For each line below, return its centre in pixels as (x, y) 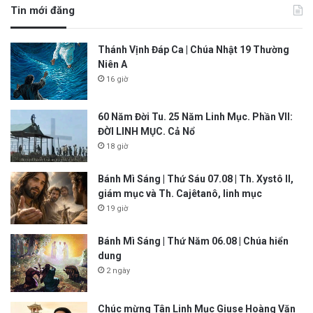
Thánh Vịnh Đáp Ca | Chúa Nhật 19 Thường (194, 49)
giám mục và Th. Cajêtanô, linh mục (180, 194)
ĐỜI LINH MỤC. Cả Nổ (146, 132)
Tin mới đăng (43, 10)
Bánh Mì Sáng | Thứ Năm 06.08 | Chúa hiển (193, 241)
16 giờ (117, 79)
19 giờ (117, 209)
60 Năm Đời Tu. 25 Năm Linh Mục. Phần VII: (195, 117)
